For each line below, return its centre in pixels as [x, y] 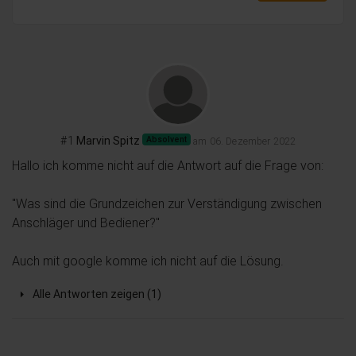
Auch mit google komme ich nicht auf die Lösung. [148, 260]
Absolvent [166, 139]
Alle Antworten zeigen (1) [97, 294]
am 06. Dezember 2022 [245, 141]
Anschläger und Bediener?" [86, 222]
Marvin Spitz [108, 140]
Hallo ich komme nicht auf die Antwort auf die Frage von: [169, 165]
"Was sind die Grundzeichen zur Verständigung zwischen [167, 203]
